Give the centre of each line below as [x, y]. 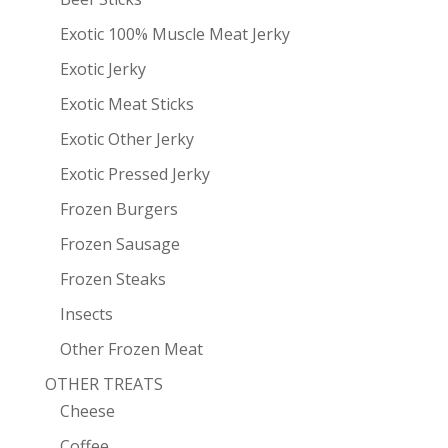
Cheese [87, 411]
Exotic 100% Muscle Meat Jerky [174, 34]
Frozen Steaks [112, 279]
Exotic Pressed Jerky [134, 174]
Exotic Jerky [102, 69]
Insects [86, 314]
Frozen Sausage [119, 244]
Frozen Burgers [118, 209]
